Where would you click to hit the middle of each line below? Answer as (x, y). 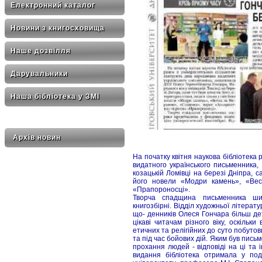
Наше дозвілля (41, 51)
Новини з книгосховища (58, 28)
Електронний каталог (53, 5)
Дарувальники (39, 74)
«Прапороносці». (161, 189)
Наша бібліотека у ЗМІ (55, 96)
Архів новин (36, 137)
